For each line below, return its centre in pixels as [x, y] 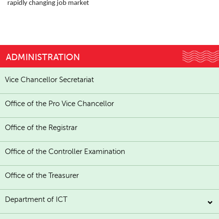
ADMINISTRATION [43, 57]
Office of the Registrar [41, 128]
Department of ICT [36, 200]
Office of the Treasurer [42, 176]
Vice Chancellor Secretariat [49, 80]
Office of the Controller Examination [65, 152]
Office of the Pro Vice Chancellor [59, 104]
